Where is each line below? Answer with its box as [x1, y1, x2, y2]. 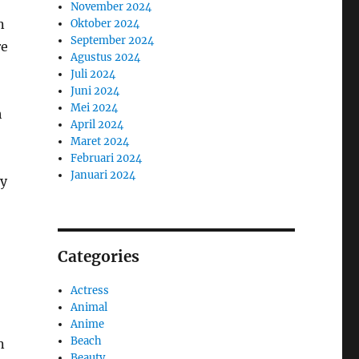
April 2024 [71, 117, 124, 131]
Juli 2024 [71, 67, 116, 81]
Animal [71, 300, 108, 314]
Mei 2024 [71, 100, 119, 115]
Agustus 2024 [71, 50, 141, 64]
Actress [71, 283, 110, 297]
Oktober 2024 [71, 16, 140, 30]
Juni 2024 [71, 83, 120, 98]
